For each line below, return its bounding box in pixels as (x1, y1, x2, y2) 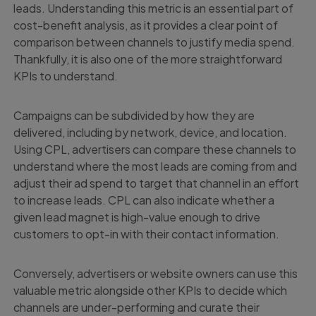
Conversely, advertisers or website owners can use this (13, 266, 298, 281)
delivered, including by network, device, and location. (13, 125, 288, 140)
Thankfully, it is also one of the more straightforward (13, 51, 283, 67)
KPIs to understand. (13, 68, 119, 84)
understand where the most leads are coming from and (13, 159, 298, 174)
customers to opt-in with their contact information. (13, 226, 280, 242)
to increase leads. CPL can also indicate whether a (13, 193, 275, 208)
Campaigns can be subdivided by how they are (13, 108, 255, 123)
